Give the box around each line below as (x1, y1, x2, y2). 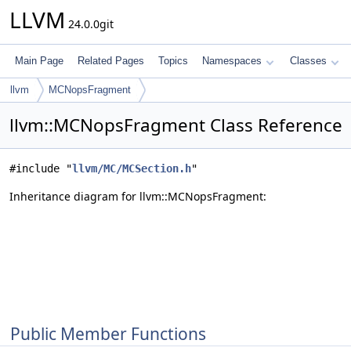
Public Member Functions (10, 323, 206, 345)
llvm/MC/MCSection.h (72, 162, 191, 175)
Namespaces (202, 55, 262, 67)
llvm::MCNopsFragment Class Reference (9, 113, 342, 137)
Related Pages (78, 55, 144, 67)
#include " (9, 162, 72, 175)
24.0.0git (65, 16, 114, 31)
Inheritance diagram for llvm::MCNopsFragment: (9, 189, 266, 204)
